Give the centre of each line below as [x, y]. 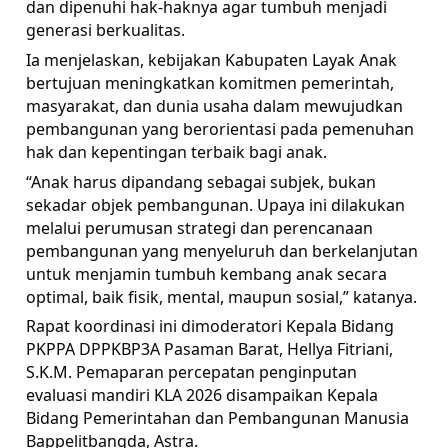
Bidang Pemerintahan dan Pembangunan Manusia [218, 418]
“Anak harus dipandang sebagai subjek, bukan [201, 181]
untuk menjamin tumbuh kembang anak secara [207, 273]
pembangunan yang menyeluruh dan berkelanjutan [222, 250]
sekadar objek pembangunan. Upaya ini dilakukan [216, 204]
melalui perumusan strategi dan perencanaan [200, 227]
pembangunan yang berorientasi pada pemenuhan [220, 128]
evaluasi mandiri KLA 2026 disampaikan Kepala [202, 395]
